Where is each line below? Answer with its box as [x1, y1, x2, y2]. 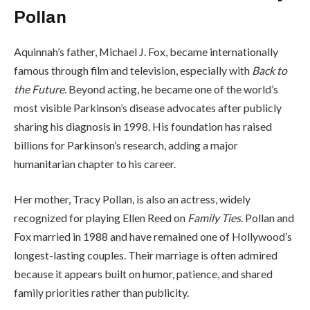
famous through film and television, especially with [14, 63, 252, 77]
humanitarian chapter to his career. [14, 156, 176, 170]
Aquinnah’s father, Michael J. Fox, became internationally [14, 44, 278, 58]
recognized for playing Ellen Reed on [14, 211, 188, 225]
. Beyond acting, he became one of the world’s [64, 82, 278, 95]
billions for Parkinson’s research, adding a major [14, 138, 238, 152]
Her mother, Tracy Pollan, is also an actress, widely [14, 192, 250, 206]
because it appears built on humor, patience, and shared [14, 267, 273, 281]
